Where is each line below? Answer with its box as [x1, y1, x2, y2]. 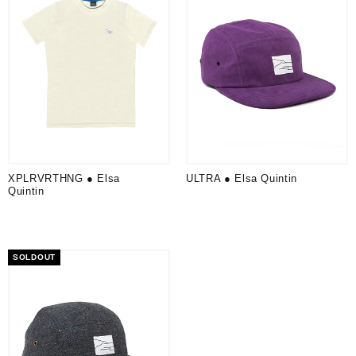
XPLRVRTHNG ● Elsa [8, 172, 121, 185]
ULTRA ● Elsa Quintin [186, 172, 297, 185]
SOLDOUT [13, 253, 56, 262]
